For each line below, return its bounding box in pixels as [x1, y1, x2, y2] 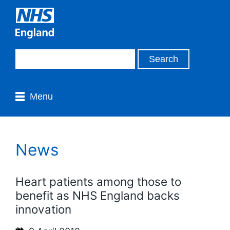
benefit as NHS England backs [15, 188, 180, 202]
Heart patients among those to [15, 174, 181, 188]
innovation [15, 202, 71, 216]
